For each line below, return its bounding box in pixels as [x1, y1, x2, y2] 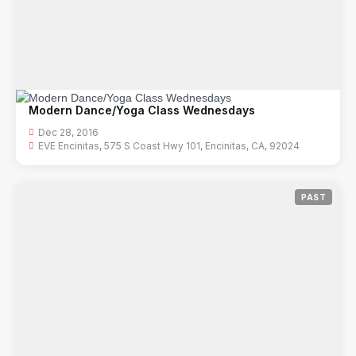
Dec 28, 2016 [38, 126, 99, 138]
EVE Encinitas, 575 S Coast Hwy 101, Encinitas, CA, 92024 [38, 139, 300, 152]
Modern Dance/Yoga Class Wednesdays [29, 103, 255, 117]
